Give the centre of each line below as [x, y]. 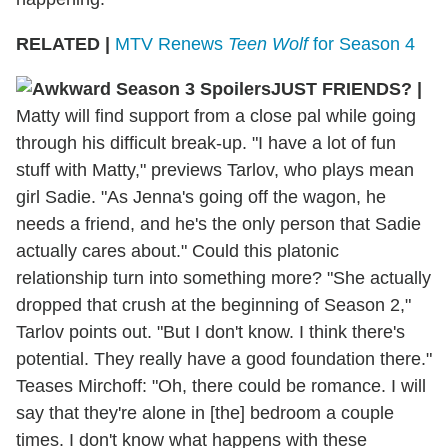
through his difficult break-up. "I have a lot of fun [206, 142]
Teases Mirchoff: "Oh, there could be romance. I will [221, 385]
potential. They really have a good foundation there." [224, 358]
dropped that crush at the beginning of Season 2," [213, 304]
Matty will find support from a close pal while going [216, 115]
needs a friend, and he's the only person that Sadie [218, 223]
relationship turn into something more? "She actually [223, 277]
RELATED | [63, 43]
